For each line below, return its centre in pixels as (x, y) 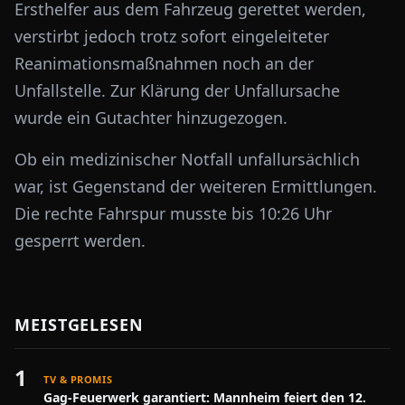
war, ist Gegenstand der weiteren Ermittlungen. (196, 186)
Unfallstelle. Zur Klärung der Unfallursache (177, 90)
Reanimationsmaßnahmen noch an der (164, 63)
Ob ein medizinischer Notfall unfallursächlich (187, 159)
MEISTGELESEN (79, 325)
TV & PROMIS (78, 379)
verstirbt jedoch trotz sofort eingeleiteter (172, 36)
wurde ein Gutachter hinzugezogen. (151, 118)
